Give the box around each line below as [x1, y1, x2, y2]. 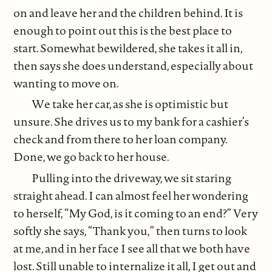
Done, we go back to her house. [13, 149, 170, 165]
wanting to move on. [13, 75, 120, 91]
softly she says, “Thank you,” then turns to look [13, 222, 248, 239]
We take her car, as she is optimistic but [32, 96, 229, 112]
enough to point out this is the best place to [13, 22, 233, 38]
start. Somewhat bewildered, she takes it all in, [13, 39, 243, 56]
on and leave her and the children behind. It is [13, 4, 243, 21]
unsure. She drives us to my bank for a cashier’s [13, 114, 250, 130]
